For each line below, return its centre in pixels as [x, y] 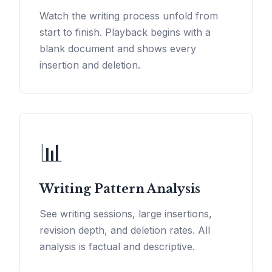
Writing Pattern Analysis [120, 189]
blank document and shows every [118, 49]
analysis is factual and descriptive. [117, 247]
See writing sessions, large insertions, [126, 214]
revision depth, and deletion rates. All [125, 230]
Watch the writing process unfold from [129, 16]
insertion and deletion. [90, 65]
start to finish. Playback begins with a [125, 32]
